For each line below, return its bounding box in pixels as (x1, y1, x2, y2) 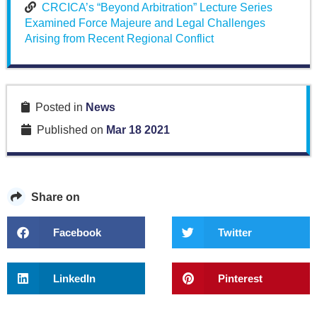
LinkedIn (53, 272, 96, 284)
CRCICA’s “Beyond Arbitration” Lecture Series (42, 1, 272, 14)
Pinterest (218, 272, 263, 284)
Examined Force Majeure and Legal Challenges (25, 17, 265, 30)
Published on (31, 124, 106, 137)
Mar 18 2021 (106, 124, 170, 137)
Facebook (53, 226, 101, 238)
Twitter (218, 226, 252, 238)
